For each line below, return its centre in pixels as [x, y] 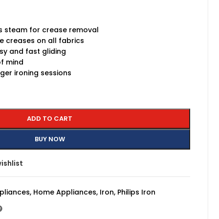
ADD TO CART [50, 119]
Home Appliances [65, 192]
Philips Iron [136, 192]
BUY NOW [50, 139]
